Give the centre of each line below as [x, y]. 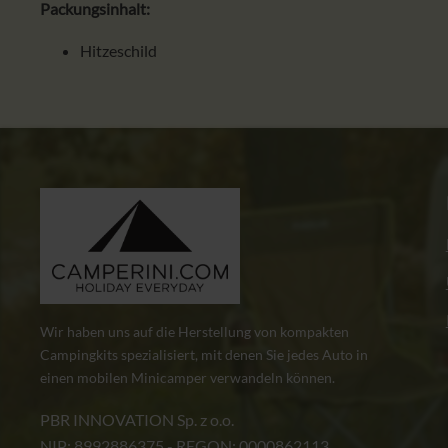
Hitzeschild [118, 51]
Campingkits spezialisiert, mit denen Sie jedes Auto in [204, 355]
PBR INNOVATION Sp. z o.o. [137, 420]
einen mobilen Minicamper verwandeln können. [187, 378]
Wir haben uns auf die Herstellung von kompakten [194, 332]
